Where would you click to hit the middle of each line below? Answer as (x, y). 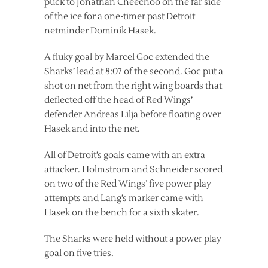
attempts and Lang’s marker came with (124, 198)
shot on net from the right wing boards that (133, 86)
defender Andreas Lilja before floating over (133, 115)
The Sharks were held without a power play (133, 239)
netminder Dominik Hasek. (100, 31)
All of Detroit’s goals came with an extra (125, 155)
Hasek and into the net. (92, 129)
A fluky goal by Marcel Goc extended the (127, 57)
